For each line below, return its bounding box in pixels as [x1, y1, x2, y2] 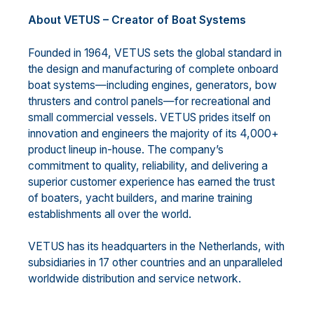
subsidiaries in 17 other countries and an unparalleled [28, 256, 282, 270]
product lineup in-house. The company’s [28, 142, 224, 156]
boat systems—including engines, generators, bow [28, 78, 277, 92]
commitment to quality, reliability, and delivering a [28, 158, 268, 172]
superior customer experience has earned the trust [28, 175, 275, 189]
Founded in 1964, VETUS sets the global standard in [28, 46, 282, 60]
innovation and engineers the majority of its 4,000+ [28, 126, 279, 140]
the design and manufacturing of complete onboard [28, 62, 278, 76]
